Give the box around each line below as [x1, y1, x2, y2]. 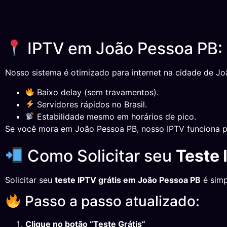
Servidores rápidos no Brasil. [34, 99, 147, 109]
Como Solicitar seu [23, 145, 176, 166]
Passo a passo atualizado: [21, 193, 200, 210]
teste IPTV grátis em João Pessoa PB [55, 174, 201, 185]
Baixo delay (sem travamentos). [34, 87, 159, 97]
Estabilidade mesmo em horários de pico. [34, 111, 197, 122]
